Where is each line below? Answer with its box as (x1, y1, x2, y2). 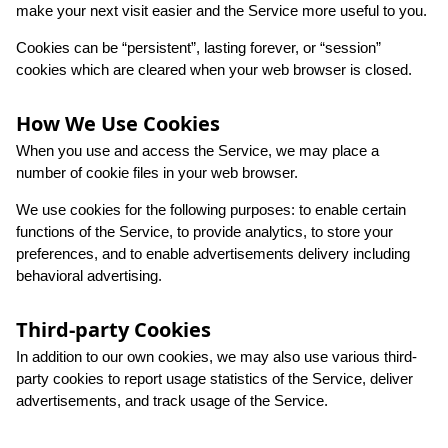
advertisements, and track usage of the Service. (16, 392, 328, 410)
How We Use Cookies (16, 110, 220, 138)
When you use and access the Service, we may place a (16, 142, 379, 160)
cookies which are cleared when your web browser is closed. (16, 61, 412, 79)
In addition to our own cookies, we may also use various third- (16, 348, 417, 366)
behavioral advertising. (16, 267, 162, 285)
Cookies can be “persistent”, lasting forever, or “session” (16, 39, 381, 57)
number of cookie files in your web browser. (16, 164, 298, 182)
